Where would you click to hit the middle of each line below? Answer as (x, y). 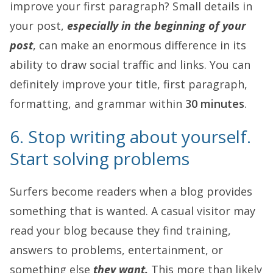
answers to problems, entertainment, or (116, 250)
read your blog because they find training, (120, 230)
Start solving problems (100, 158)
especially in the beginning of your (157, 26)
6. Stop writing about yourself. (130, 136)
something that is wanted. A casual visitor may (133, 211)
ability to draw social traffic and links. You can (130, 65)
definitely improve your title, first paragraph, (129, 84)
